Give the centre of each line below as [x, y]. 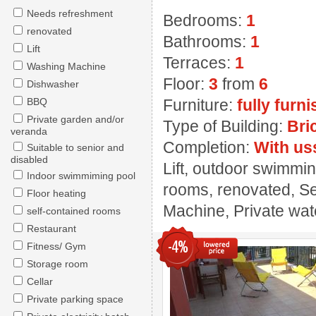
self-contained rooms [74, 211]
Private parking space [75, 299]
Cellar [40, 281]
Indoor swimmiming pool [81, 176]
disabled [29, 159]
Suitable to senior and [75, 147]
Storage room [57, 264]
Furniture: [200, 105]
